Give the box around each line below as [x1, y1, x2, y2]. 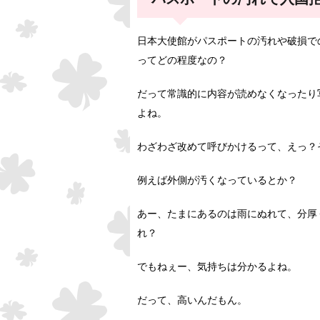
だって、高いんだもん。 [137, 295, 247, 306]
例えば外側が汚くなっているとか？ [137, 175, 297, 186]
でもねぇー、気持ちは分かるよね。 [137, 261, 297, 273]
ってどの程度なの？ [137, 55, 227, 66]
